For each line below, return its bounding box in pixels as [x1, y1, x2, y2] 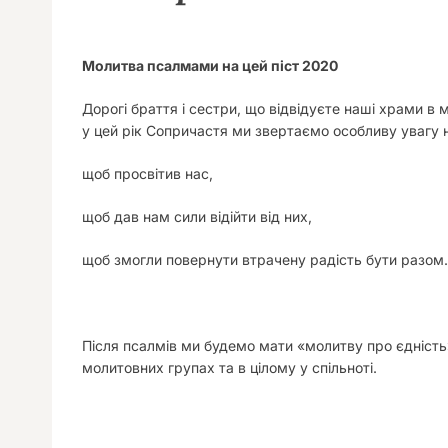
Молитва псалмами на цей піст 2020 [82, 57, 338, 74]
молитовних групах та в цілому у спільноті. [82, 359, 377, 376]
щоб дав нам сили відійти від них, [82, 208, 312, 225]
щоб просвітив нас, [82, 165, 213, 182]
